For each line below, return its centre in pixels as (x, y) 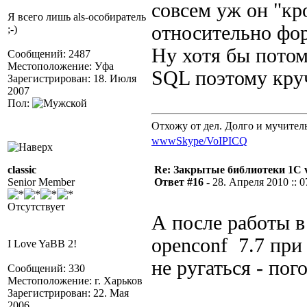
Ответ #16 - (183, 182)
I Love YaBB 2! (42, 244)
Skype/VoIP (202, 141)
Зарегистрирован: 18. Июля (72, 78)
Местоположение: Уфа (61, 66)
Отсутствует (36, 207)
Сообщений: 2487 (49, 54)
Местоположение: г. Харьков (75, 281)
